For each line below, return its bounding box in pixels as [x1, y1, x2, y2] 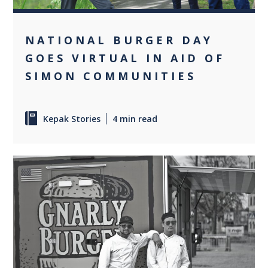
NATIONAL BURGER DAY [25, 32, 214, 47]
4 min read [112, 112, 158, 124]
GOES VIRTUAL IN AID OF [25, 50, 226, 65]
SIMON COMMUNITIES [25, 68, 197, 83]
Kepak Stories [43, 112, 101, 124]
